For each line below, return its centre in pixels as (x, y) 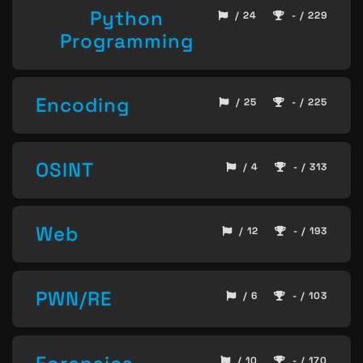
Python (127, 18)
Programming (127, 41)
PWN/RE (74, 298)
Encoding (83, 105)
